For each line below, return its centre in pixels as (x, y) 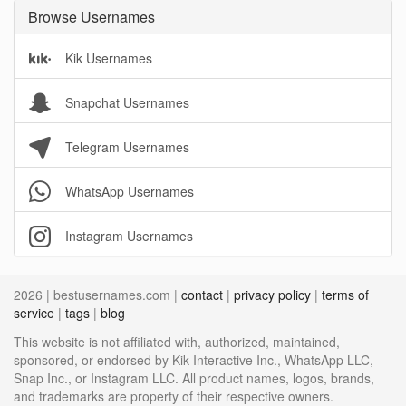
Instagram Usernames (127, 236)
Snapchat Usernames (126, 102)
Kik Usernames (107, 58)
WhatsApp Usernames (128, 191)
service (34, 313)
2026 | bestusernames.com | (97, 295)
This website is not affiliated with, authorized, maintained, (177, 342)
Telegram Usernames (126, 147)
